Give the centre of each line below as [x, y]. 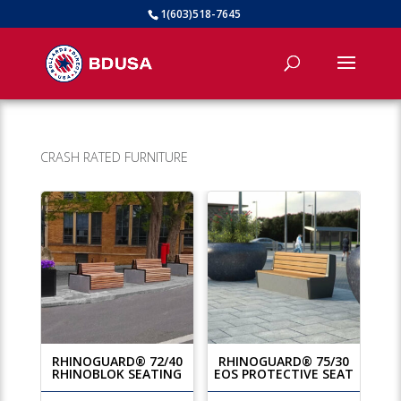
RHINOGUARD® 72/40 [117, 362]
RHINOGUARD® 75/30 [284, 362]
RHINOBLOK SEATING [117, 374]
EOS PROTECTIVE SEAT [284, 374]
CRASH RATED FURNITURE [114, 157]
